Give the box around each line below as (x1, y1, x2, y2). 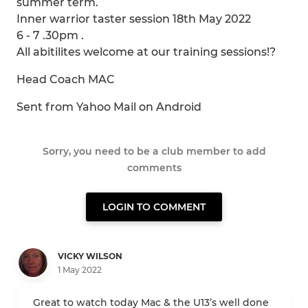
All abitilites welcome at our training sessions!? (16, 45, 276, 58)
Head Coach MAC (16, 73, 115, 86)
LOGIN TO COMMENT (102, 201, 206, 213)
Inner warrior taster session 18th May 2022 (16, 12, 251, 25)
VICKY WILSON (58, 250, 122, 261)
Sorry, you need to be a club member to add (42, 145, 266, 157)
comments (126, 162, 181, 174)
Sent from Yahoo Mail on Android (16, 100, 201, 113)
